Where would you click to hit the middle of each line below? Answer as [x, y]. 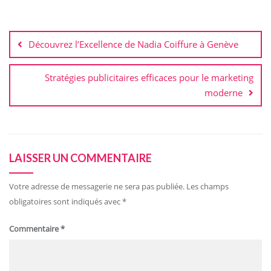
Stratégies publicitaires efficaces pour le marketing [149, 77]
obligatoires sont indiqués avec [66, 201]
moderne [224, 92]
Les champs [207, 186]
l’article [33, 51]
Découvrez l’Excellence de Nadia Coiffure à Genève [133, 44]
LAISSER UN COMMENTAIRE [80, 158]
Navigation [45, 19]
